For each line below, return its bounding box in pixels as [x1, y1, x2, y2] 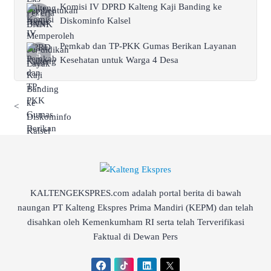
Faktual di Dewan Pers [93, 232, 178, 242]
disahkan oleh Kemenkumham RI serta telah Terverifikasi [27, 217, 244, 227]
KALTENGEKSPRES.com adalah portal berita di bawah [30, 188, 241, 198]
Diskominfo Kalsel [60, 16, 131, 26]
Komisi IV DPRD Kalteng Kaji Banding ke [60, 2, 222, 12]
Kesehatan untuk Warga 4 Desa [60, 55, 178, 65]
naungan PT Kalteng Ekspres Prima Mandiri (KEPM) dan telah [18, 203, 253, 213]
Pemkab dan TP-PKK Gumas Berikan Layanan [60, 41, 237, 51]
